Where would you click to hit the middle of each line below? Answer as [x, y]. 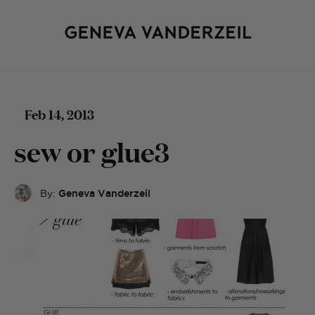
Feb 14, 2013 [59, 114]
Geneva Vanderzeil [104, 193]
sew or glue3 [92, 151]
